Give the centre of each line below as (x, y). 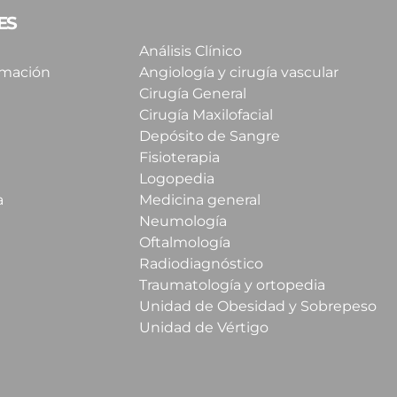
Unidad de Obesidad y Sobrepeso (258, 307)
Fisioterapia (180, 158)
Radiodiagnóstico (202, 264)
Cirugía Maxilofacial (206, 115)
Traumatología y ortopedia (233, 285)
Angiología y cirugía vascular (239, 73)
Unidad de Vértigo (204, 328)
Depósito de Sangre (210, 136)
